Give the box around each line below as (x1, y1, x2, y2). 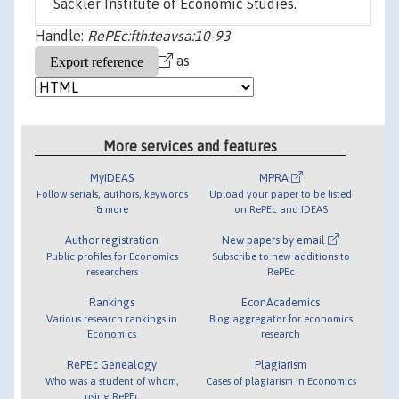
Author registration (65, 232, 159, 247)
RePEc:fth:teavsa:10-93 (87, 28, 231, 45)
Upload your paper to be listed (209, 187, 353, 199)
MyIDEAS (90, 170, 134, 184)
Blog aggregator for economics (208, 312, 353, 324)
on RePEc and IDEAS (233, 202, 328, 215)
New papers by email (222, 232, 329, 247)
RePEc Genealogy (67, 357, 158, 371)
